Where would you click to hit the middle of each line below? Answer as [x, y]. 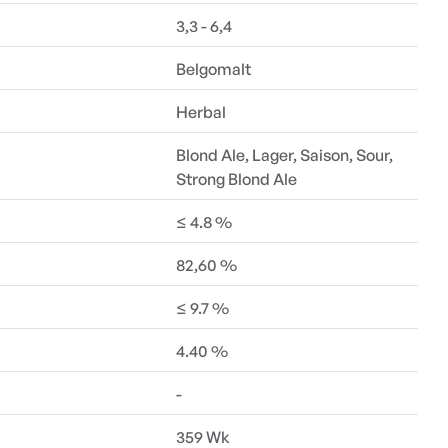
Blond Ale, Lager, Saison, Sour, [285, 155]
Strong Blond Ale [237, 179]
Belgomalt [214, 69]
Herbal [201, 112]
